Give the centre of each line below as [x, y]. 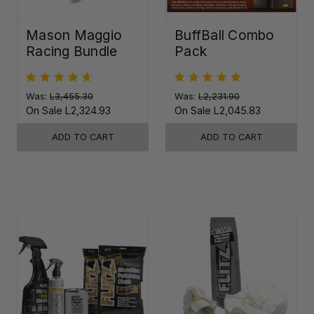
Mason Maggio [74, 35]
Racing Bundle [72, 51]
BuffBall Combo [225, 35]
